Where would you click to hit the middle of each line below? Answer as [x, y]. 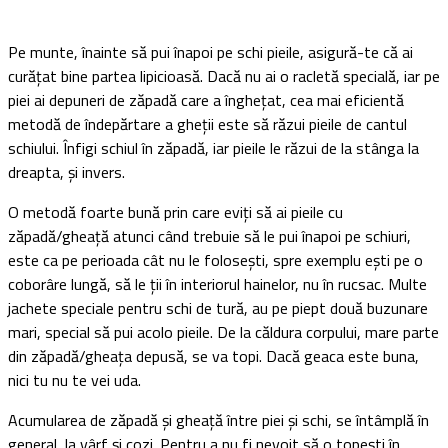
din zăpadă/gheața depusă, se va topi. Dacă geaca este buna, [213, 355]
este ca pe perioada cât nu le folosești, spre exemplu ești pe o [215, 259]
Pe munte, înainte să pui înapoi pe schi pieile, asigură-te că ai [210, 51]
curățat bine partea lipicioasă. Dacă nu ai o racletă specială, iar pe [224, 75]
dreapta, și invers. [66, 171]
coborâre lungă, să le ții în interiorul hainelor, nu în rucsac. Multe [217, 283]
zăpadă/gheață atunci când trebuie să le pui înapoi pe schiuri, [209, 235]
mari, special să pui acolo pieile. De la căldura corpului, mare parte [223, 331]
